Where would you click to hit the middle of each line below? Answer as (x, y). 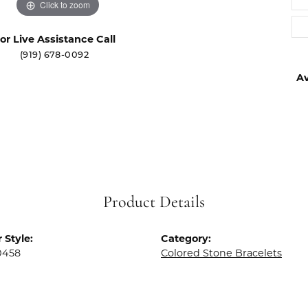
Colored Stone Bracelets (221, 253)
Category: (186, 239)
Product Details (154, 203)
